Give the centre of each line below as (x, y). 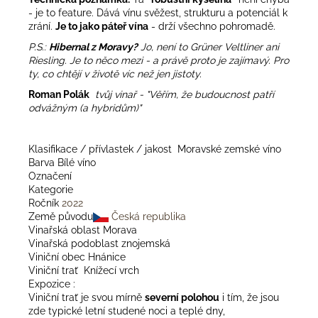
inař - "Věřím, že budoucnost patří (197, 94)
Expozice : (52, 284)
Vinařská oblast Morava (83, 230)
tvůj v (106, 94)
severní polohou (182, 297)
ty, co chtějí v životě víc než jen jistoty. (115, 73)
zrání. (40, 26)
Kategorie (54, 189)
